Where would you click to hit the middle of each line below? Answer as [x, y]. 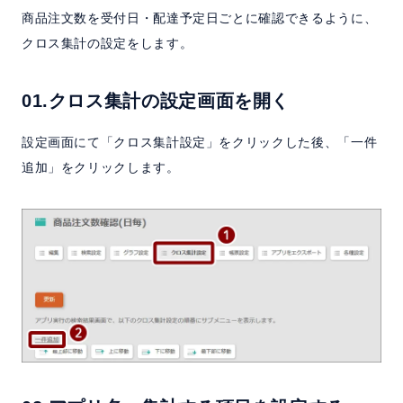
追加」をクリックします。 [100, 168]
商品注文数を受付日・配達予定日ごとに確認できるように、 [199, 18]
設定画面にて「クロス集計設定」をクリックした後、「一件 [199, 143]
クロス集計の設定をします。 [107, 44]
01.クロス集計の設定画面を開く [156, 101]
